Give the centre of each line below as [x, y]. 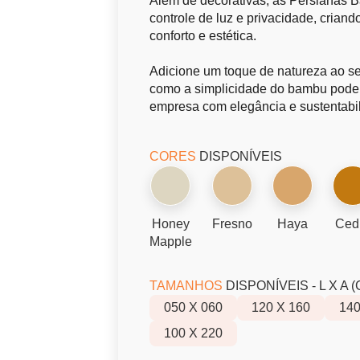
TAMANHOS [186, 286]
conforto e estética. [202, 36]
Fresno [232, 224]
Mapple [170, 241]
